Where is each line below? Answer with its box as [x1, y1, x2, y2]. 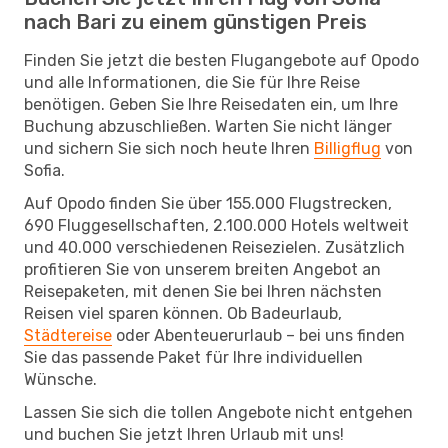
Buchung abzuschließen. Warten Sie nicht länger [24, 116, 392, 136]
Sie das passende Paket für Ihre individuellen [24, 347, 363, 367]
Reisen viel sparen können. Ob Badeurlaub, [24, 303, 342, 323]
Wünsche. [24, 369, 97, 389]
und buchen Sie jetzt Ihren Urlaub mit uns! [24, 424, 344, 444]
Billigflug [314, 138, 381, 158]
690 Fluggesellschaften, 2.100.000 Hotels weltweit [24, 215, 409, 235]
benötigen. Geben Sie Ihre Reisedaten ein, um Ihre [24, 94, 398, 114]
